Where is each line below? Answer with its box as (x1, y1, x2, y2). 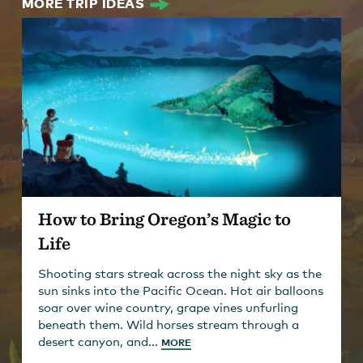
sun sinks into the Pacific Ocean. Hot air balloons (37, 283, 323, 298)
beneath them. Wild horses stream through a (37, 317, 299, 332)
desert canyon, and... (37, 334, 161, 349)
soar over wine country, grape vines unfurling (37, 300, 298, 315)
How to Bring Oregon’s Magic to (37, 208, 291, 230)
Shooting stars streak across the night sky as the (37, 266, 322, 281)
